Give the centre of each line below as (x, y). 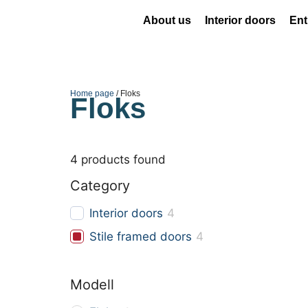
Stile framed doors (141, 236)
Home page (92, 93)
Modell (92, 285)
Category (100, 186)
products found (122, 159)
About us (167, 20)
